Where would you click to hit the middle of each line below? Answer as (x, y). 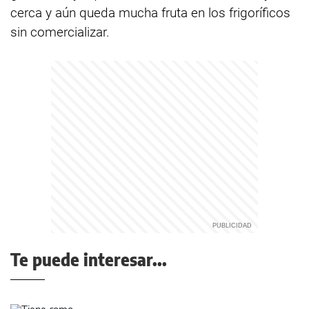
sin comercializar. (60, 32)
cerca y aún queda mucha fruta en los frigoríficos (150, 13)
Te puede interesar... (89, 259)
